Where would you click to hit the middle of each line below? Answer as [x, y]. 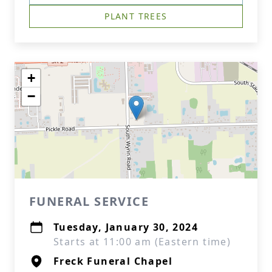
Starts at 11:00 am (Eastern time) [142, 242]
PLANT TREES [136, 16]
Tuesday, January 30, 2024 [126, 227]
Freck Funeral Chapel [113, 261]
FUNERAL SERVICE [89, 201]
